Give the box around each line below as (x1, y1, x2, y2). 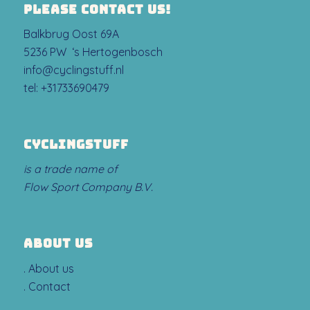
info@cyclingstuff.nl (23, 63, 124, 77)
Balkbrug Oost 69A (23, 27, 119, 42)
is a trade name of (23, 162, 118, 176)
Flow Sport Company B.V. (23, 180, 153, 194)
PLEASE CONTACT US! (23, 3, 171, 15)
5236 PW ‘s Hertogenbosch (23, 45, 163, 60)
